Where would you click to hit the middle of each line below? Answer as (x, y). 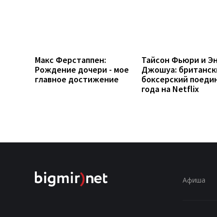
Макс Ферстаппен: (70, 60)
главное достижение (77, 79)
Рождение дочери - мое (82, 69)
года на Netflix (170, 89)
